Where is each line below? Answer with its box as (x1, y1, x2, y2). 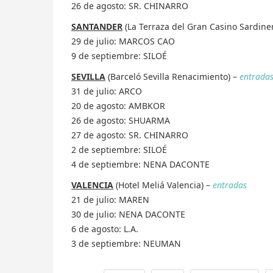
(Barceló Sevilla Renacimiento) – (105, 71, 239, 83)
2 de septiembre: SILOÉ (71, 144, 167, 156)
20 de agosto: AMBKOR (71, 100, 165, 112)
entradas (213, 179, 247, 191)
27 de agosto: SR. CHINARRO (71, 129, 188, 141)
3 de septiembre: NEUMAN (71, 238, 181, 250)
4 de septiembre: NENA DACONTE (71, 158, 210, 171)
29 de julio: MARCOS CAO (71, 35, 175, 48)
